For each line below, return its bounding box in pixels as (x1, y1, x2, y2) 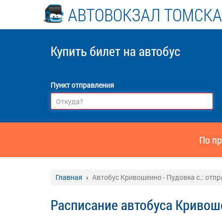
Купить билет (51, 43, 123, 59)
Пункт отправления (51, 80, 114, 90)
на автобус (123, 43, 180, 59)
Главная (55, 172, 82, 182)
